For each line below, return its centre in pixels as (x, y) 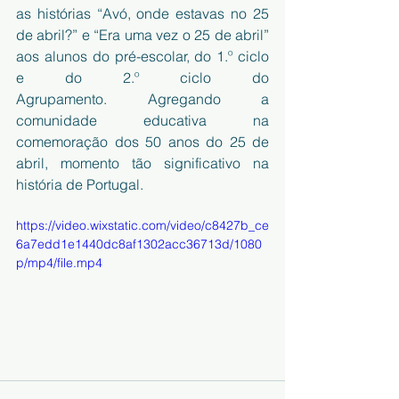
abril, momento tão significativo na (142, 163)
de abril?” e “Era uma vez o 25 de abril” (142, 35)
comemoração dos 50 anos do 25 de (142, 142)
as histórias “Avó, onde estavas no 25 (142, 13)
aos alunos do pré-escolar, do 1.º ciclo (142, 56)
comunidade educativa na (142, 120)
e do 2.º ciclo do (142, 77)
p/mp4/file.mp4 (59, 263)
